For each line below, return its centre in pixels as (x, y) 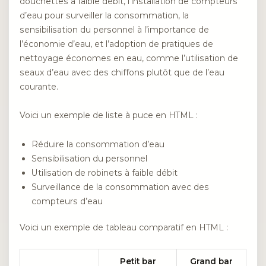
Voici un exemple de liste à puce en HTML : (109, 115)
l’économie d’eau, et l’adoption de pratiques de (116, 44)
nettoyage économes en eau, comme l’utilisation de (129, 58)
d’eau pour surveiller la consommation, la (104, 15)
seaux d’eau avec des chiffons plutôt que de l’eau (122, 72)
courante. (39, 86)
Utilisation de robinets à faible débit (104, 172)
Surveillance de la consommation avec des (120, 187)
